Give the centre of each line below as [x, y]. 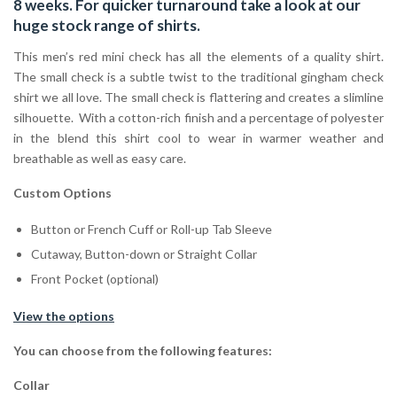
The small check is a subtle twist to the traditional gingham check [198, 76]
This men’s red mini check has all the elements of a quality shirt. [198, 56]
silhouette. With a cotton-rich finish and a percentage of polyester [198, 117]
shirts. [179, 26]
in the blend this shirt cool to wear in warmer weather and [198, 137]
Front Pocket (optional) [95, 278]
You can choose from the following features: [143, 350]
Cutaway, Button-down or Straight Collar [144, 253]
